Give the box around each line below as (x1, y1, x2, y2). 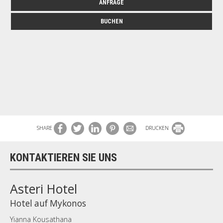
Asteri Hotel (10, 180, 77, 197)
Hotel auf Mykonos (10, 198, 86, 209)
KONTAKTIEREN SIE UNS (10, 151, 117, 164)
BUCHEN (100, 18, 123, 25)
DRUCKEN (145, 124, 170, 131)
